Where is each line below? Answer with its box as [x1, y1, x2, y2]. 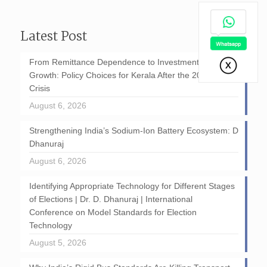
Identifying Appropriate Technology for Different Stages [29, 181, 235, 191]
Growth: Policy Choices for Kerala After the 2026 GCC [29, 70, 232, 80]
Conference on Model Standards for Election [29, 207, 197, 218]
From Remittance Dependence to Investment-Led [29, 57, 216, 67]
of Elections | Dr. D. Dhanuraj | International [29, 194, 193, 204]
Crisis [29, 83, 50, 94]
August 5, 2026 [29, 238, 86, 248]
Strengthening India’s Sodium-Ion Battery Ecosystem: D [29, 126, 238, 136]
